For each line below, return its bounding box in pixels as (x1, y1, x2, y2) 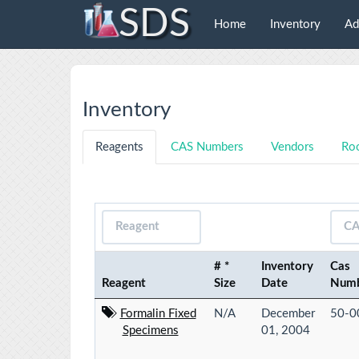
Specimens (122, 324, 179, 337)
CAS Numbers (171, 140, 244, 153)
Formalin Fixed (119, 307, 196, 320)
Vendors (271, 140, 314, 153)
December (261, 307, 315, 320)
